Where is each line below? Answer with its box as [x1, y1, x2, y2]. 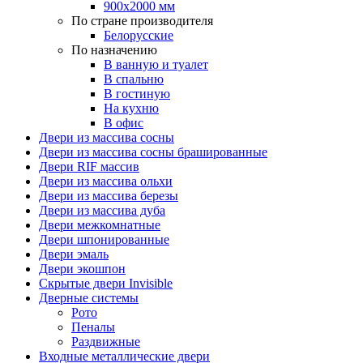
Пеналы [71, 319, 115, 334]
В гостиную [104, 86, 170, 100]
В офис [104, 115, 143, 130]
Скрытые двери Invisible [39, 275, 173, 290]
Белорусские [104, 28, 173, 42]
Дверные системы [39, 290, 139, 305]
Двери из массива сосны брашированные [39, 144, 267, 159]
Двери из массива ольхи [39, 173, 173, 188]
